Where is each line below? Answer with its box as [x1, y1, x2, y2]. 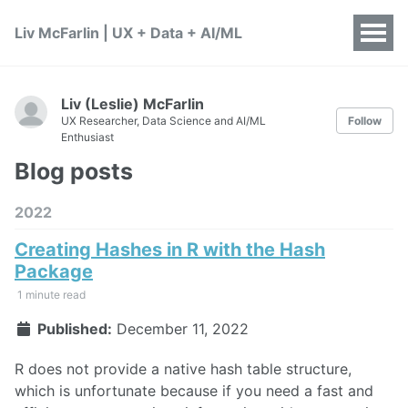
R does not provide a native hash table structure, [15, 360, 352, 379]
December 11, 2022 [116, 319, 249, 338]
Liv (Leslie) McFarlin [61, 95, 204, 113]
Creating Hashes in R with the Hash [15, 238, 325, 260]
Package [15, 260, 93, 282]
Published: [33, 319, 112, 338]
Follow [348, 114, 382, 127]
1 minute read [15, 287, 86, 301]
